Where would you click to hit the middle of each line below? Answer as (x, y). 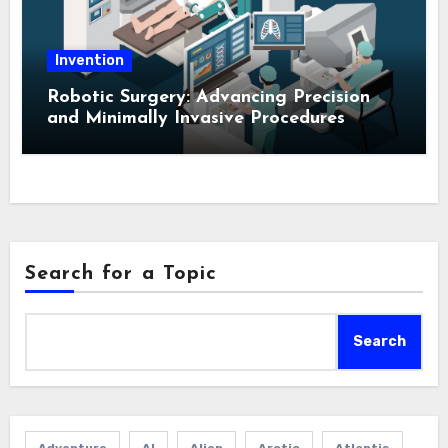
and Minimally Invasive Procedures (196, 118)
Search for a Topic (121, 274)
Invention (90, 60)
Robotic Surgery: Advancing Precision (209, 97)
